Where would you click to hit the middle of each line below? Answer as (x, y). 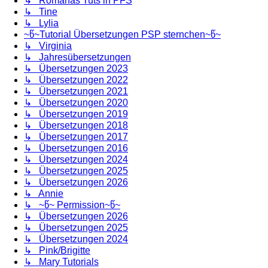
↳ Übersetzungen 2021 (76, 91)
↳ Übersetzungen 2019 (76, 114)
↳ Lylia (41, 23)
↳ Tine (41, 11)
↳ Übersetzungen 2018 (76, 125)
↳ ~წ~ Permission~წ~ (72, 205)
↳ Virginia (48, 45)
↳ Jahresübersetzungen (77, 57)
